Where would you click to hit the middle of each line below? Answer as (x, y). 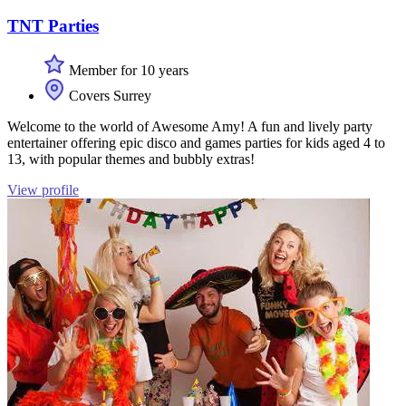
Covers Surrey (108, 95)
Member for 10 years (127, 70)
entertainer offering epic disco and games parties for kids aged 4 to (196, 142)
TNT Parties (53, 25)
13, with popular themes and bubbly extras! (131, 159)
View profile (43, 189)
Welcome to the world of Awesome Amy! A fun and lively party (190, 126)
